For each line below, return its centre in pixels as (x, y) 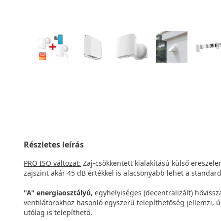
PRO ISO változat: (52, 163)
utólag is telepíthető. (58, 212)
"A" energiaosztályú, (58, 193)
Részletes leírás (54, 145)
